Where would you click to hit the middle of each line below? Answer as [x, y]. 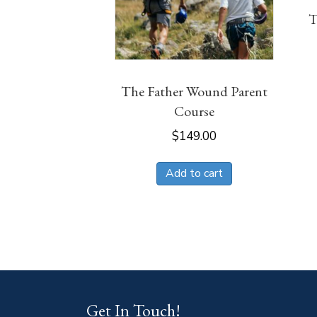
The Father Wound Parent [194, 91]
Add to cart [194, 174]
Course [194, 111]
